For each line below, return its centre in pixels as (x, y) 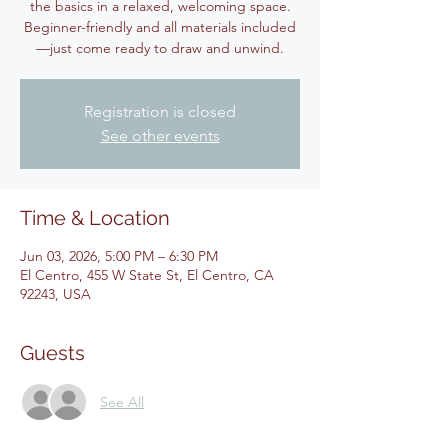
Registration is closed (160, 111)
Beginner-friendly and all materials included (160, 27)
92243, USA (55, 294)
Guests (52, 353)
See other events (160, 135)
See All (122, 401)
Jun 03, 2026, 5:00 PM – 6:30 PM (119, 256)
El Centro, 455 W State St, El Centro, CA (147, 275)
